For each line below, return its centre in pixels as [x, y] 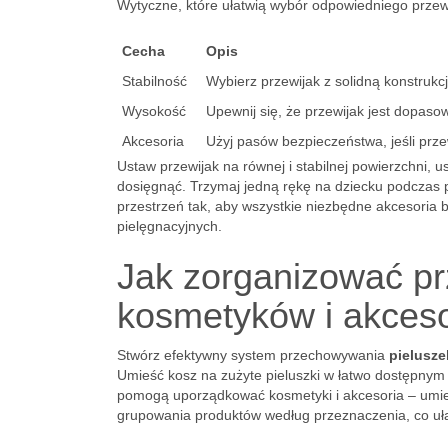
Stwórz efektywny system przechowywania [253, 355]
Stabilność [154, 81]
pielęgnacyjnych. [169, 226]
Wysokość [154, 111]
